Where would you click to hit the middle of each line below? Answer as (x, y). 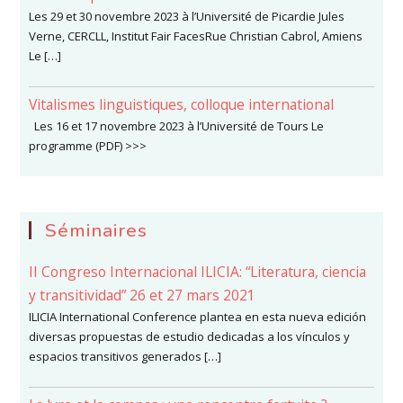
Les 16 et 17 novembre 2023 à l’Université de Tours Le (177, 126)
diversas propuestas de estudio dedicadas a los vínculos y (190, 337)
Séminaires (97, 231)
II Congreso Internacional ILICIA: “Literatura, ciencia (198, 272)
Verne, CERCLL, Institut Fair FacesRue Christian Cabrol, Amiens (196, 36)
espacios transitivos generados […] (125, 357)
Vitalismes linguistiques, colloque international (182, 105)
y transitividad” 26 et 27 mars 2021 (143, 296)
